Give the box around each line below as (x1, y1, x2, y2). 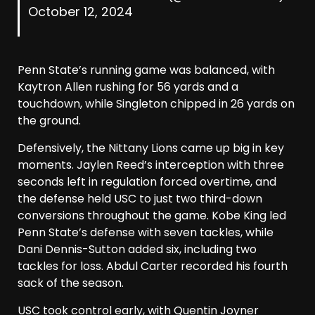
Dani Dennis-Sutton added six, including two (18, 241, 257, 258)
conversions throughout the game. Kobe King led (18, 207, 286, 224)
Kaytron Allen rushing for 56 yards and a (18, 79, 238, 96)
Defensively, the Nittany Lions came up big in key (18, 140, 284, 157)
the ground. (18, 112, 81, 129)
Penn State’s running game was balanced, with (18, 62, 275, 79)
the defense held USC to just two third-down (18, 191, 262, 207)
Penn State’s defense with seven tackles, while (18, 224, 274, 241)
